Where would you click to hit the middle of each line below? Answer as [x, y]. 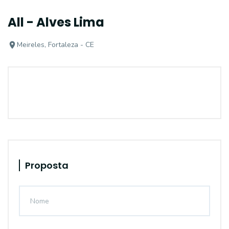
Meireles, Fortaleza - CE [55, 45]
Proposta [47, 165]
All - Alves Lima [56, 22]
